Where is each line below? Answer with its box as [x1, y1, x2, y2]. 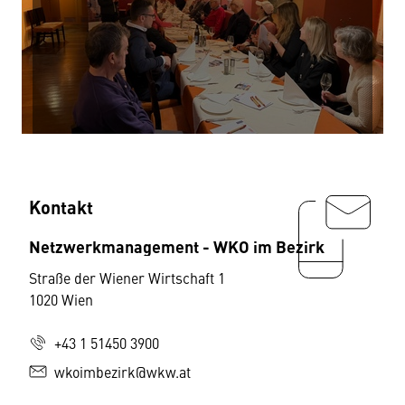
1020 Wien [29, 289, 93, 309]
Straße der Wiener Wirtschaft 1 [29, 268, 225, 287]
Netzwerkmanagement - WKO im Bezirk [29, 234, 325, 258]
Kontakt [29, 193, 93, 220]
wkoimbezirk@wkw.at [54, 362, 191, 381]
